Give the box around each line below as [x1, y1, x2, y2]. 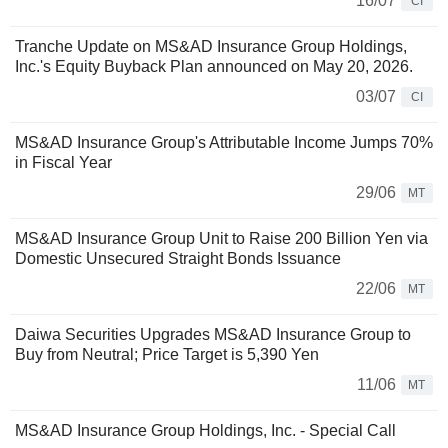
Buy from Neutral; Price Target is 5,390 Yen [15, 345, 319, 363]
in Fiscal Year [15, 153, 112, 171]
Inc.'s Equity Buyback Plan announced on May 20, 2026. [15, 57, 413, 75]
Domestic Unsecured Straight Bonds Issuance [15, 249, 341, 267]
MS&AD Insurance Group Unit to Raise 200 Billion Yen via [15, 229, 428, 247]
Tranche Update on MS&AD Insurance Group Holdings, [15, 37, 407, 55]
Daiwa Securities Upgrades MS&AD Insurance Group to [15, 325, 411, 343]
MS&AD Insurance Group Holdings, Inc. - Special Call [15, 421, 396, 439]
